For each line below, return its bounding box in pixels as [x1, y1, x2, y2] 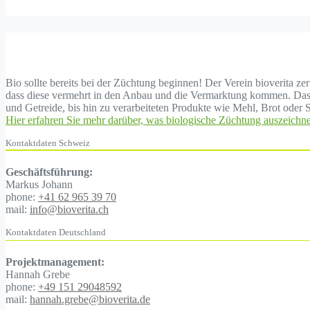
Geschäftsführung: [6, 166, 93, 179]
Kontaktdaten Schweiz [6, 138, 90, 148]
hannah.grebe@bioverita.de [30, 293, 150, 305]
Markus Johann [6, 179, 73, 191]
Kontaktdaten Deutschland [6, 227, 106, 238]
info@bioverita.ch [30, 203, 109, 216]
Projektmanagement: [6, 255, 104, 268]
